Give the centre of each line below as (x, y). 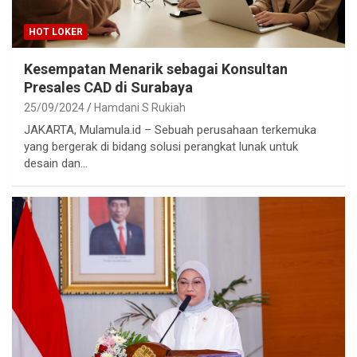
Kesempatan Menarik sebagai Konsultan (156, 69)
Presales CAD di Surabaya (108, 88)
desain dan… (56, 164)
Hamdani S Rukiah (140, 108)
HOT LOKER (56, 32)
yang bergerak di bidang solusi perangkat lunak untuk (161, 147)
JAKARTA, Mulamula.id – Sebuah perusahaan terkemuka (170, 130)
